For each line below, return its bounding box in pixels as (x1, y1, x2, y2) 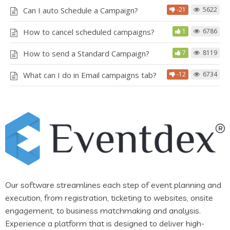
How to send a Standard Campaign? (23, 48, 149, 59)
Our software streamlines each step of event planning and (5, 180, 221, 190)
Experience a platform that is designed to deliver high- (5, 218, 204, 229)
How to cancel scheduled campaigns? (23, 27, 155, 37)
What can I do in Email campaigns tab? (23, 70, 157, 81)
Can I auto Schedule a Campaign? (23, 5, 138, 16)
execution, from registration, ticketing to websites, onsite (5, 193, 213, 203)
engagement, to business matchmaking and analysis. (5, 205, 201, 216)
